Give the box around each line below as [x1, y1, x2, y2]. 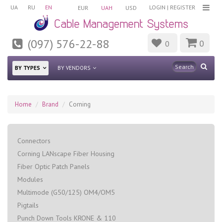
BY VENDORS [57, 64, 90, 71]
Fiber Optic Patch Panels [17, 162, 90, 171]
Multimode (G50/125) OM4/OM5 [17, 187, 115, 197]
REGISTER [170, 3, 195, 11]
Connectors [17, 136, 51, 145]
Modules [17, 174, 43, 184]
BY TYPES [15, 64, 40, 71]
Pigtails [17, 200, 39, 210]
